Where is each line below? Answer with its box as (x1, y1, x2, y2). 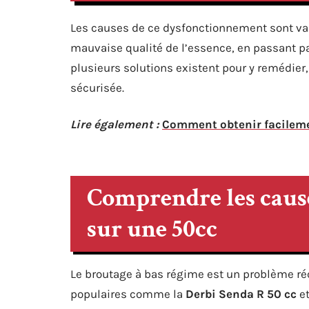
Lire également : (70, 117, 159, 131)
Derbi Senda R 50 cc (186, 287, 297, 301)
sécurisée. (70, 81, 124, 94)
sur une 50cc (87, 213, 217, 246)
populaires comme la (70, 287, 186, 301)
